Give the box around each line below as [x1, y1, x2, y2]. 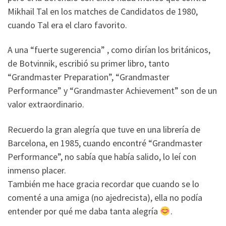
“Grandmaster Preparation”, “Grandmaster [8, 71, 169, 83]
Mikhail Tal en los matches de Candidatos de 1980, [8, 5, 198, 17]
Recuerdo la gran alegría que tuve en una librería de [8, 123, 200, 135]
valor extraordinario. [8, 98, 84, 110]
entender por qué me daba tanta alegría [8, 205, 160, 217]
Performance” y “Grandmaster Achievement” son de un [8, 85, 217, 97]
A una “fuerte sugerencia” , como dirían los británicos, [8, 44, 210, 56]
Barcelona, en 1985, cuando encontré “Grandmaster [8, 137, 202, 149]
